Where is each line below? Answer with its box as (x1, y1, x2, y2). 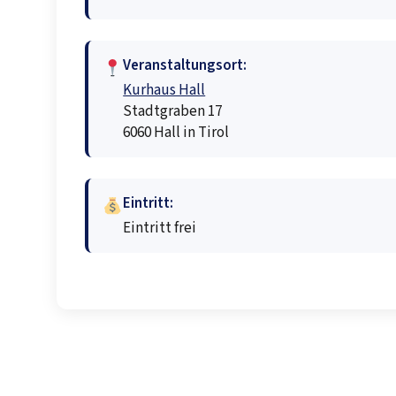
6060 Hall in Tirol (123, 121, 230, 143)
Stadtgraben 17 (123, 100, 223, 122)
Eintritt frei (123, 217, 197, 239)
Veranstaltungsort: (123, 54, 247, 76)
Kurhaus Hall (123, 79, 206, 101)
